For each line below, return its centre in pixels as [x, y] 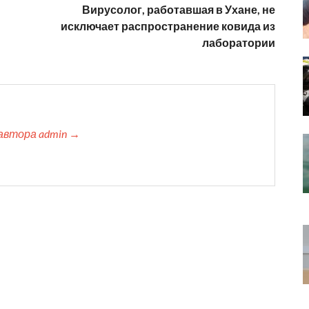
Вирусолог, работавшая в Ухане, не [179, 9]
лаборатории [239, 42]
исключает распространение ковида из [168, 26]
